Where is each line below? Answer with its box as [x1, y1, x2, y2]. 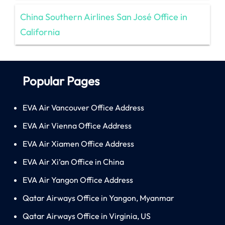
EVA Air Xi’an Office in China [23, 156, 124, 167]
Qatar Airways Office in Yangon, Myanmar [23, 192, 174, 203]
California [20, 26, 60, 38]
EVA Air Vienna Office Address [23, 120, 132, 131]
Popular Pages [23, 73, 99, 88]
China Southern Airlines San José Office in [20, 11, 187, 23]
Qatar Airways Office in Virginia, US [23, 210, 151, 221]
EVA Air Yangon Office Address [23, 174, 133, 185]
